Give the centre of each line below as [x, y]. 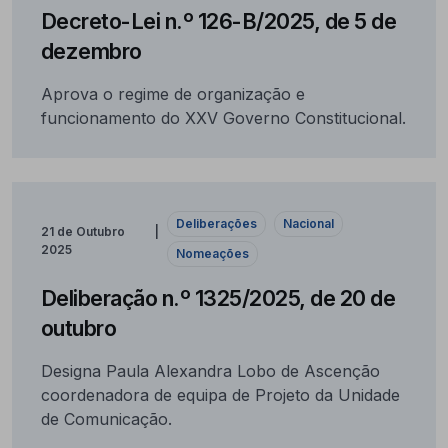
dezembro [91, 50]
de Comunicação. [106, 418]
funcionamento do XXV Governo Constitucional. [223, 117]
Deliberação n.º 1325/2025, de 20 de [217, 297]
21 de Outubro [82, 231]
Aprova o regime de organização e [172, 93]
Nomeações [213, 253]
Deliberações [217, 223]
